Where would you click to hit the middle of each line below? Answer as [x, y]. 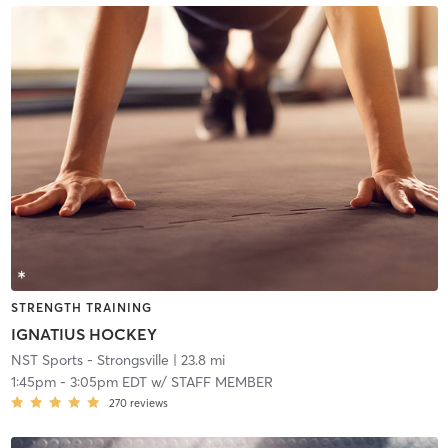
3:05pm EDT [108, 381]
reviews [148, 402]
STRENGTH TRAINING [81, 307]
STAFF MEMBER [221, 381]
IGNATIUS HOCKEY [83, 333]
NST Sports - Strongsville [89, 359]
